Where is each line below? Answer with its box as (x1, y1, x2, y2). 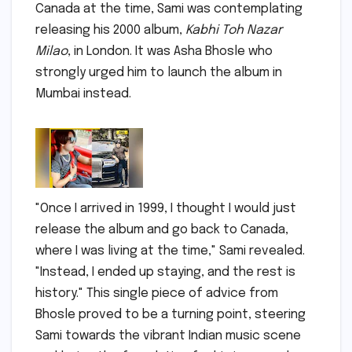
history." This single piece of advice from (35, 287, 278, 300)
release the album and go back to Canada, (35, 223, 288, 236)
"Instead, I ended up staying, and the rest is (35, 266, 295, 279)
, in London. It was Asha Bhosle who (68, 45, 273, 59)
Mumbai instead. (35, 87, 131, 101)
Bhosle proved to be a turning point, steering (35, 308, 306, 321)
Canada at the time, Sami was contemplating (35, 2, 302, 16)
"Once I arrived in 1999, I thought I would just (35, 202, 296, 215)
